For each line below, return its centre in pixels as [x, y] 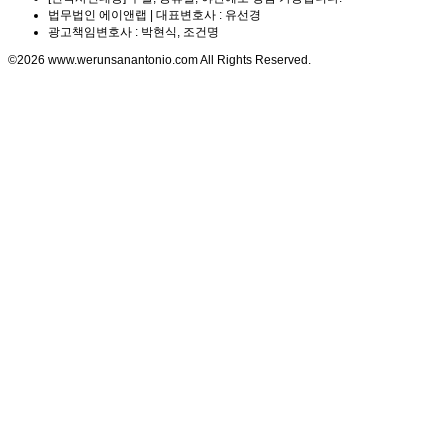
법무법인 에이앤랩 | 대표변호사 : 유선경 [154, 15]
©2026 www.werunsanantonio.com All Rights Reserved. [159, 60]
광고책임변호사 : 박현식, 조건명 [133, 32]
